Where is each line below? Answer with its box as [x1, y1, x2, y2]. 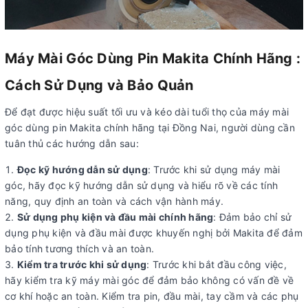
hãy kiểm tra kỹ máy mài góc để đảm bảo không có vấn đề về [5, 274, 294, 286]
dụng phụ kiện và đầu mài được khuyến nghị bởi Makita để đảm [5, 226, 302, 239]
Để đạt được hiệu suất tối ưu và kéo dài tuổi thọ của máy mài [5, 105, 289, 118]
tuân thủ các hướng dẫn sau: [5, 137, 139, 149]
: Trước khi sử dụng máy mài [147, 163, 280, 175]
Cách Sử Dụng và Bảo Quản [5, 76, 194, 93]
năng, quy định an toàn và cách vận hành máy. [5, 195, 223, 207]
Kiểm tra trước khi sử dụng [16, 258, 147, 270]
